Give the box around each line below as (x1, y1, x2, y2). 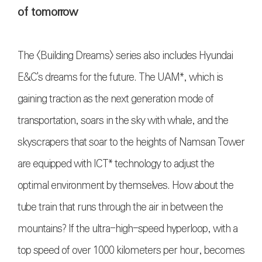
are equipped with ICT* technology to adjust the (18, 155, 214, 172)
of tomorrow (18, 2, 78, 21)
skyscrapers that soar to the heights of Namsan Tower (18, 133, 244, 150)
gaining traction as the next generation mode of (18, 90, 213, 107)
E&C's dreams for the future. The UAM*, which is (18, 68, 223, 85)
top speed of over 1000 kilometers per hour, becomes (18, 242, 244, 258)
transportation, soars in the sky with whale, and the (18, 112, 228, 129)
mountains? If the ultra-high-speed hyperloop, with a (18, 220, 237, 237)
